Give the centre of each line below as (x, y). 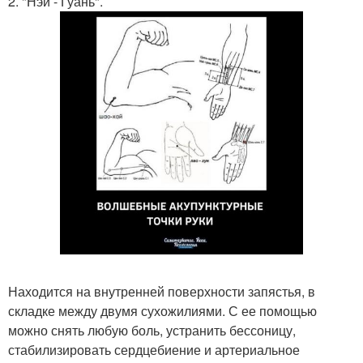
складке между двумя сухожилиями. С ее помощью (162, 311)
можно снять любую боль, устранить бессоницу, (152, 330)
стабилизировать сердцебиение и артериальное (154, 350)
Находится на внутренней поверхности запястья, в (162, 291)
